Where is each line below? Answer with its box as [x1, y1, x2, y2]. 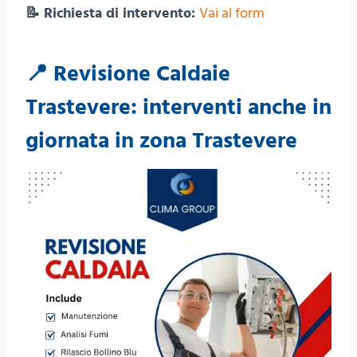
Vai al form [199, 3, 265, 23]
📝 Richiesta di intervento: [25, 3, 199, 23]
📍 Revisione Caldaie [25, 59, 230, 89]
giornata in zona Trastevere [25, 126, 297, 156]
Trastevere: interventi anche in [25, 92, 331, 123]
